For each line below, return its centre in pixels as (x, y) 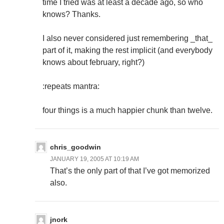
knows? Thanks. (71, 14)
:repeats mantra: (71, 86)
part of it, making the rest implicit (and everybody (127, 50)
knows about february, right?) (93, 62)
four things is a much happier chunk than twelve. (127, 110)
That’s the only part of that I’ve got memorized (130, 171)
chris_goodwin (75, 147)
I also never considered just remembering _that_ (127, 38)
